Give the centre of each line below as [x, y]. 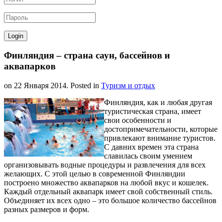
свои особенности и [138, 120]
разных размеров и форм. [47, 210]
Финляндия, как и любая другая [158, 103]
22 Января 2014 [40, 86]
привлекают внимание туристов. [160, 138]
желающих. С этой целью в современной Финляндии [95, 174]
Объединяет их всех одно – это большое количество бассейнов [110, 201]
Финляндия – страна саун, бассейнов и [87, 55]
